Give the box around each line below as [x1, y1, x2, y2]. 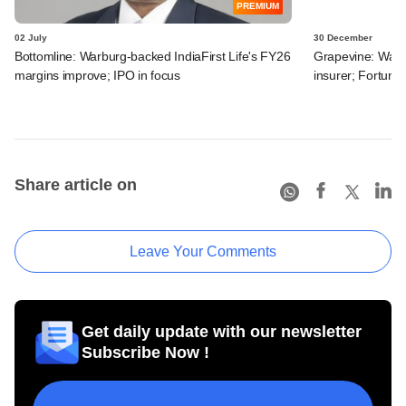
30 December [314, 32, 372, 43]
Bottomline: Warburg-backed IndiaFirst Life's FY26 [14, 48, 291, 63]
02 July [14, 32, 47, 43]
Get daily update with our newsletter [82, 322, 362, 341]
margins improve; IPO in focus [14, 67, 180, 82]
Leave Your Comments [130, 243, 276, 259]
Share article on [14, 175, 137, 194]
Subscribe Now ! [82, 343, 209, 362]
